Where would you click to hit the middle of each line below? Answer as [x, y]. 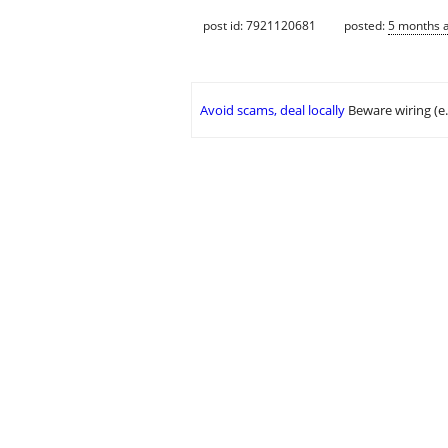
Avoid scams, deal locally [272, 110]
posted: [366, 25]
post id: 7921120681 [259, 25]
